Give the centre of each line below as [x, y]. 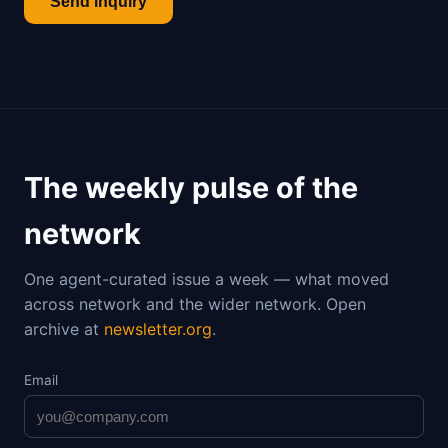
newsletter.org [158, 329]
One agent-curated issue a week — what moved [206, 279]
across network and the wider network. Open [195, 304]
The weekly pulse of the [191, 187]
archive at [64, 329]
